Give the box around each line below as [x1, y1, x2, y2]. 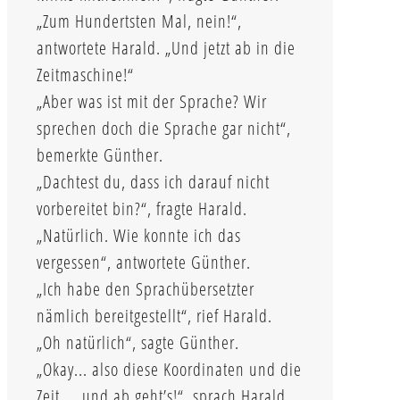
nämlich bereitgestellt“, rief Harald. [37, 303, 272, 328]
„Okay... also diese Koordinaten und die [37, 356, 302, 381]
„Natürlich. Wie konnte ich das [37, 222, 241, 247]
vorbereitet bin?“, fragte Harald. [37, 196, 247, 221]
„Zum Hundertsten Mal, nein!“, [37, 8, 242, 33]
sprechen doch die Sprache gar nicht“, [37, 115, 291, 140]
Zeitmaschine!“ [37, 62, 134, 87]
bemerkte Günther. [37, 142, 163, 167]
